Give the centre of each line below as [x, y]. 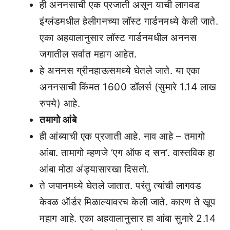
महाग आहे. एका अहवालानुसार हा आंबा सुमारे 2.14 [128, 218]
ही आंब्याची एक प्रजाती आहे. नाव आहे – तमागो [122, 136]
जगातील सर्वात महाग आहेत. [88, 54]
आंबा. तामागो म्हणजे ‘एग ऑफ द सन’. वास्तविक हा [127, 152]
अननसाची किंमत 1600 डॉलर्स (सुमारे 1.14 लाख [128, 87]
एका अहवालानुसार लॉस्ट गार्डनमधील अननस [118, 37]
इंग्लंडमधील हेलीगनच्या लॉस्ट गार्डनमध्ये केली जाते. [129, 21]
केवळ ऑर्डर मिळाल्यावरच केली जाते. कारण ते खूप [128, 202]
